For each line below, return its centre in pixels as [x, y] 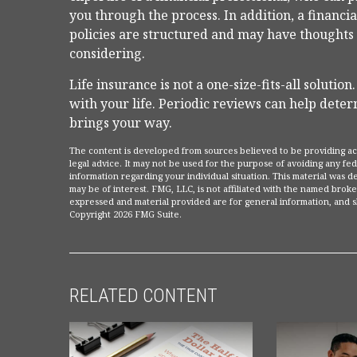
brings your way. [121, 123]
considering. [107, 53]
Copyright [91, 214]
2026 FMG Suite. [147, 214]
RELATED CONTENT [143, 296]
